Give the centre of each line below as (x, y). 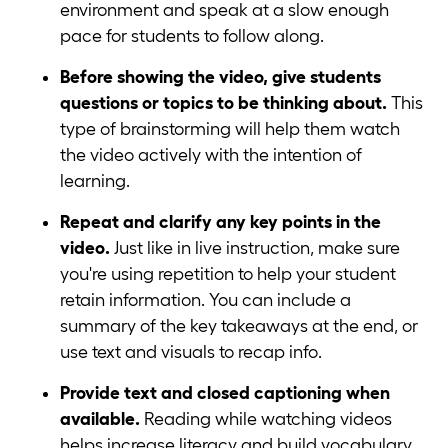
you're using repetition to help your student (228, 274)
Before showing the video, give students (220, 77)
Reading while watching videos (268, 419)
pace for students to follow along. (194, 36)
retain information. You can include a (205, 300)
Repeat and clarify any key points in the (220, 222)
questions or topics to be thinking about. (223, 103)
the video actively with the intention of (211, 155)
